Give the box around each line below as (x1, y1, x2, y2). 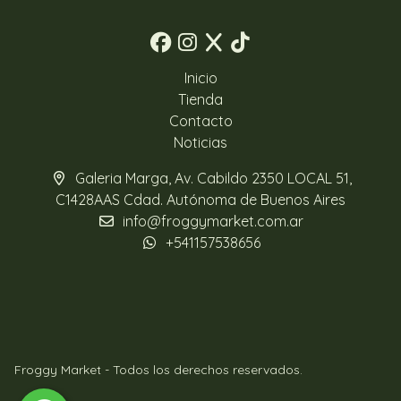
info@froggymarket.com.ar (123, 212, 303, 230)
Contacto (168, 112, 233, 130)
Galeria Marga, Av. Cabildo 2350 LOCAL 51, (74, 169, 352, 187)
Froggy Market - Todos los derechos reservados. (14, 362, 303, 378)
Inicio (183, 69, 218, 87)
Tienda (178, 90, 223, 108)
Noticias (174, 133, 227, 151)
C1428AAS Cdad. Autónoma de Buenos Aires (55, 191, 346, 209)
